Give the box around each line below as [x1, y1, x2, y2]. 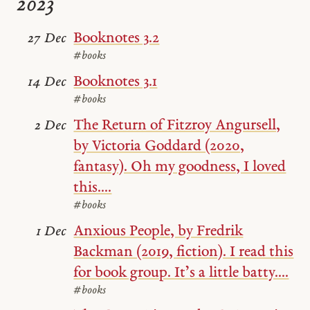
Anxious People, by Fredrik [73, 223, 244, 239]
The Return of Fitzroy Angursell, [73, 117, 281, 134]
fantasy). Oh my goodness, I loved [73, 158, 286, 175]
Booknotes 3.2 [73, 30, 160, 47]
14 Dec [28, 75, 67, 90]
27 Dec [28, 32, 67, 47]
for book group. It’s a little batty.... [73, 264, 289, 281]
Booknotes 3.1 [73, 74, 158, 90]
